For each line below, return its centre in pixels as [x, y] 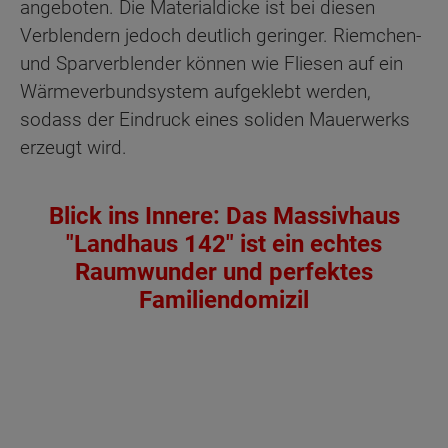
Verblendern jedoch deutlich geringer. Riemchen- [220, 35]
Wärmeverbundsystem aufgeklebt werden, [195, 91]
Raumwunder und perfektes [224, 271]
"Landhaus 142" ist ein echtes [224, 243]
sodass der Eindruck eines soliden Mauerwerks [215, 119]
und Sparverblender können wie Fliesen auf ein [211, 63]
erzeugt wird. [73, 147]
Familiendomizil [224, 299]
